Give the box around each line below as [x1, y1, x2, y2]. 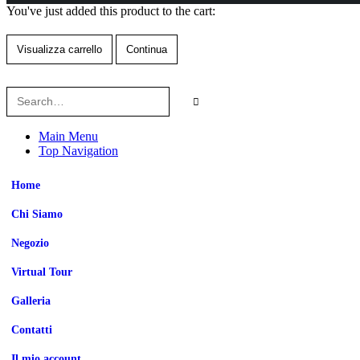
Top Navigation [39, 144, 118, 158]
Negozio [11, 236, 49, 250]
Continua [126, 43, 167, 56]
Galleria [11, 294, 51, 308]
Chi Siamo [11, 207, 63, 221]
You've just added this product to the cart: [6, 4, 215, 18]
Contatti [11, 323, 52, 337]
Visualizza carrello [17, 43, 102, 56]
